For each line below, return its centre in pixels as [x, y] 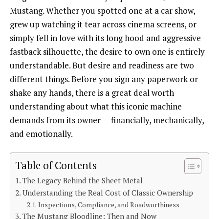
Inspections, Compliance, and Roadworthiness [109, 205]
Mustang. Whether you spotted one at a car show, [102, 11]
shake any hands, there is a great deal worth [92, 93]
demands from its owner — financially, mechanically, [107, 120]
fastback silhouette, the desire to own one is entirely [107, 52]
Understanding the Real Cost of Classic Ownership [108, 193]
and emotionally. [41, 134]
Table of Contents [56, 166]
